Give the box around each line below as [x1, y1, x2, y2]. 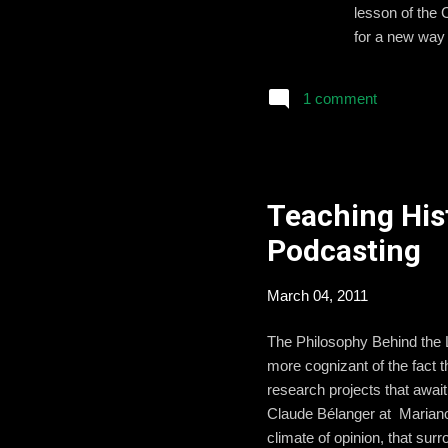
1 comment [303, 90, 377, 107]
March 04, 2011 [267, 286, 368, 304]
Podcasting [267, 232, 421, 268]
